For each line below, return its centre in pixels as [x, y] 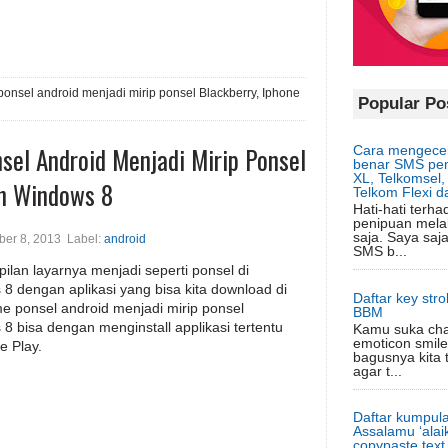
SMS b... [379, 251]
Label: [82, 239]
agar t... [377, 370]
